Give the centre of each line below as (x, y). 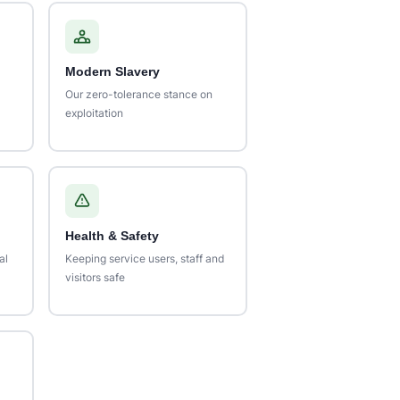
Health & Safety (112, 236)
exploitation (95, 112)
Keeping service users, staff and (145, 258)
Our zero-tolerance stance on (139, 94)
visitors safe (96, 277)
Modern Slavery (113, 71)
